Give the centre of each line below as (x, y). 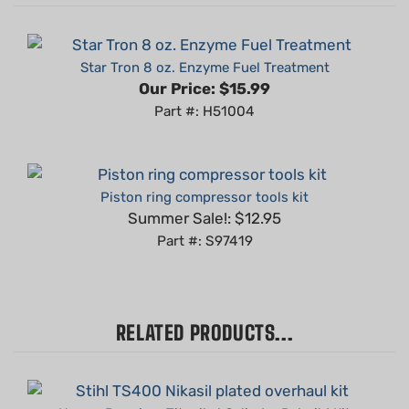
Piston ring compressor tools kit (204, 170)
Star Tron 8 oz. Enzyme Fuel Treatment (204, 41)
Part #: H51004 (204, 84)
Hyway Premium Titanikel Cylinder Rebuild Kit (204, 387)
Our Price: (177, 62)
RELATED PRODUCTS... (204, 306)
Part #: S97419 (204, 214)
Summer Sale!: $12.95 (204, 191)
